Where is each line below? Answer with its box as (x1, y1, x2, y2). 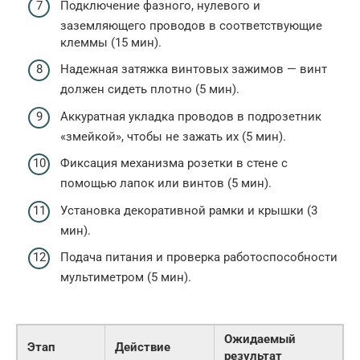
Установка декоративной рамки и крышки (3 (60, 202, 317, 218)
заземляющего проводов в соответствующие (60, 18, 322, 33)
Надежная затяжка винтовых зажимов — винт (60, 62, 327, 76)
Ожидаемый (224, 332, 296, 346)
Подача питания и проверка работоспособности (60, 250, 337, 264)
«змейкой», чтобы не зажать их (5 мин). (60, 129, 286, 144)
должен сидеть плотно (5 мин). (60, 82, 239, 96)
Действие (115, 340, 170, 354)
